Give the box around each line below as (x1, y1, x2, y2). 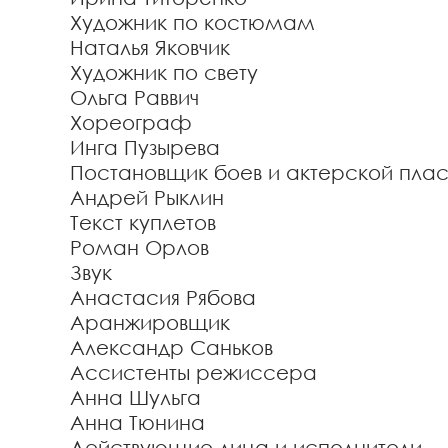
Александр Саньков (70, 335, 273, 359)
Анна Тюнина (70, 410, 205, 434)
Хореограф (70, 110, 192, 134)
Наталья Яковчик (70, 35, 230, 59)
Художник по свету (70, 60, 258, 84)
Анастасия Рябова (70, 285, 256, 309)
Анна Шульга (70, 385, 201, 409)
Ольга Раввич (70, 85, 199, 109)
